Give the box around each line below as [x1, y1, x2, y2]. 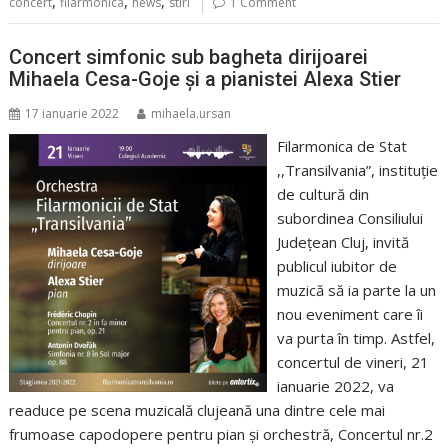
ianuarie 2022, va [276, 376, 394, 397]
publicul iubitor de [276, 256, 397, 277]
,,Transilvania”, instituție [276, 160, 438, 181]
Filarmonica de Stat [276, 136, 407, 157]
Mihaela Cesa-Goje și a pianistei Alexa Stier [9, 67, 402, 92]
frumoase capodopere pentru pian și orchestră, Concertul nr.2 [9, 424, 434, 445]
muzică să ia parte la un [276, 280, 436, 301]
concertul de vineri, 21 [276, 352, 429, 373]
